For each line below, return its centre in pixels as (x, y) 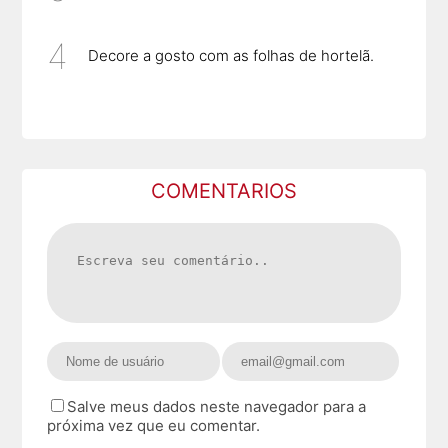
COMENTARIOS (224, 190)
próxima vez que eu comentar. (154, 425)
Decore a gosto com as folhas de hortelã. (231, 56)
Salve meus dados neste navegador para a (217, 406)
